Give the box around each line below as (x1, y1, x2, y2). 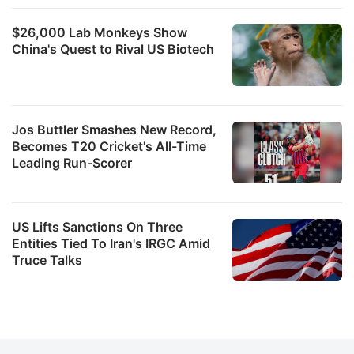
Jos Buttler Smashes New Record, (12, 121, 217, 137)
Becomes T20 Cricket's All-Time (12, 137, 206, 154)
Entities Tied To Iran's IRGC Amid (12, 235, 210, 251)
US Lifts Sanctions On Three (12, 218, 183, 235)
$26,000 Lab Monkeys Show (12, 24, 187, 40)
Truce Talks (12, 251, 82, 268)
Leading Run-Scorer (12, 154, 132, 171)
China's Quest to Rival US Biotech (12, 40, 214, 57)
